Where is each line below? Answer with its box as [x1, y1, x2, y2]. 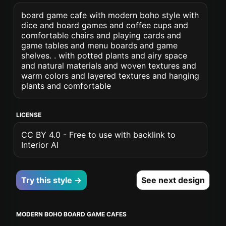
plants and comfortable [21, 81, 111, 91]
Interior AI [21, 140, 59, 150]
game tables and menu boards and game [21, 40, 178, 50]
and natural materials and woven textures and [21, 61, 197, 71]
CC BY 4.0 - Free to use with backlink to [21, 130, 176, 140]
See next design [141, 175, 205, 185]
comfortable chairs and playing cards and [21, 30, 182, 40]
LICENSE [16, 111, 42, 119]
